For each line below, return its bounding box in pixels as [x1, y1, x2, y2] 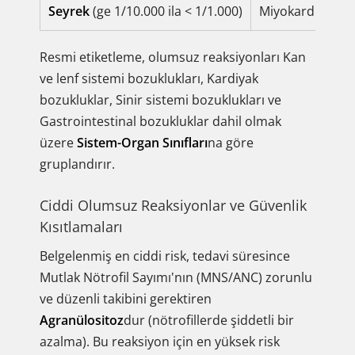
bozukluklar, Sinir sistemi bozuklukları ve [40, 91, 281, 109]
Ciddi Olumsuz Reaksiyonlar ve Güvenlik [40, 196, 307, 215]
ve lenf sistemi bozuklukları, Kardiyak [40, 70, 258, 87]
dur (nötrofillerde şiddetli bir [124, 311, 294, 329]
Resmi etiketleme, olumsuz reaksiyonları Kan [40, 48, 306, 66]
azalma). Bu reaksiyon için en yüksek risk [40, 333, 280, 350]
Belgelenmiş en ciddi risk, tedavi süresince [40, 247, 290, 265]
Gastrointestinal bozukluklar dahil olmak [40, 113, 281, 130]
